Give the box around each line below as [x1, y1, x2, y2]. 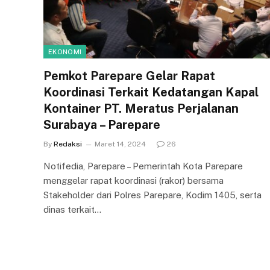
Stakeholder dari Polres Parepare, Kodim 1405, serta [43, 189, 262, 200]
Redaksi [54, 139, 82, 148]
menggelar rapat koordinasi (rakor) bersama [43, 175, 224, 186]
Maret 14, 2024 [95, 139, 146, 148]
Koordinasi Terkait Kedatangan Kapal [43, 84, 259, 99]
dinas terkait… [43, 204, 101, 215]
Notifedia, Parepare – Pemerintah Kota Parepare [43, 160, 243, 171]
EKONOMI [48, 48, 82, 55]
